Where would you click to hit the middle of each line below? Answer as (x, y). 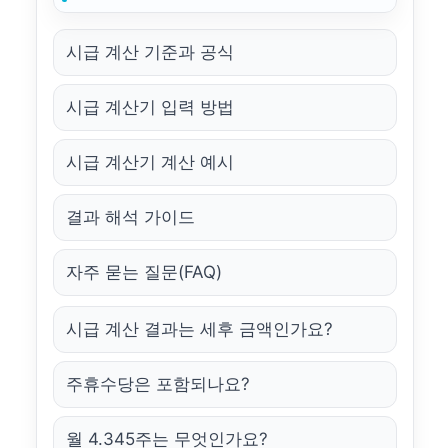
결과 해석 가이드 (130, 216)
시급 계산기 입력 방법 (150, 106)
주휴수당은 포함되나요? (158, 383)
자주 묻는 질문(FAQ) (144, 271)
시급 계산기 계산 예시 (150, 161)
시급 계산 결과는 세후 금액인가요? (199, 328)
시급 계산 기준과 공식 (150, 51)
